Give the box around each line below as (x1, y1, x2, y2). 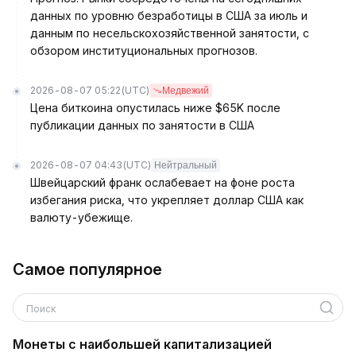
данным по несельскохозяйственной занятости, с (30, 26, 309, 40)
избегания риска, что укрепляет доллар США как (30, 193, 304, 207)
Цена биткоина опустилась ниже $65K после (30, 101, 281, 114)
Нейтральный (154, 160, 217, 171)
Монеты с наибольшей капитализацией (13, 336, 272, 352)
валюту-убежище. (30, 211, 133, 224)
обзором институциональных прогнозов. (30, 44, 257, 57)
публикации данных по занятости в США (30, 118, 254, 132)
